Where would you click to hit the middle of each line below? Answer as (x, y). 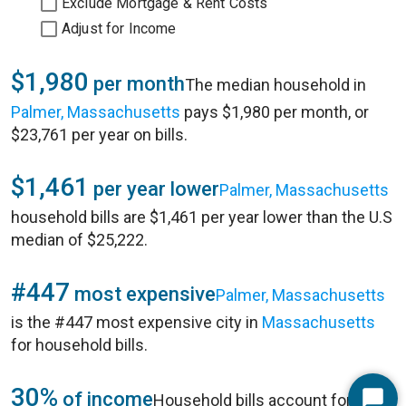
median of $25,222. (79, 240)
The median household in (275, 85)
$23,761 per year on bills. (99, 135)
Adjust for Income (119, 29)
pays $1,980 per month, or (275, 112)
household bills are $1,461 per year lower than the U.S (202, 217)
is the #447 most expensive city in (136, 322)
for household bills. (79, 345)
